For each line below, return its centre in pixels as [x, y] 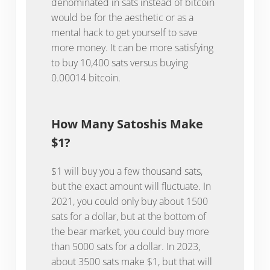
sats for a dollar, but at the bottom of [128, 217]
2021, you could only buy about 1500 [129, 202]
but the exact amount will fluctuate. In [131, 187]
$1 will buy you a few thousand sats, [127, 171]
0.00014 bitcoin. [86, 78]
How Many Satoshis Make [127, 124]
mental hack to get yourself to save [124, 33]
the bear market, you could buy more [130, 232]
